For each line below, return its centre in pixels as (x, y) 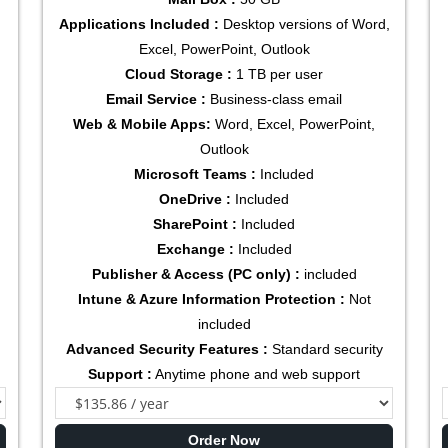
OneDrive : (195, 199)
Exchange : (195, 249)
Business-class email (276, 99)
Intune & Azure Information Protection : (211, 299)
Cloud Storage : (178, 74)
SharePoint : (195, 224)
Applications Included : (138, 24)
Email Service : (158, 99)
